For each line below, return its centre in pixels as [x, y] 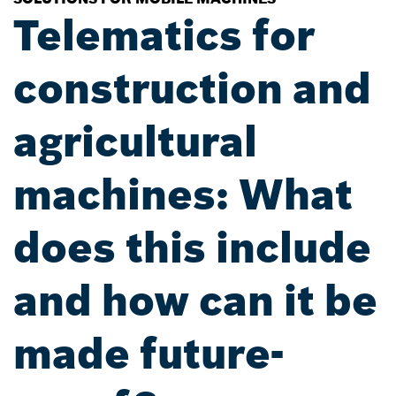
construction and [192, 88]
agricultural [135, 141]
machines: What [183, 194]
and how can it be [195, 301]
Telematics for [164, 35]
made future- [148, 354]
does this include [192, 247]
